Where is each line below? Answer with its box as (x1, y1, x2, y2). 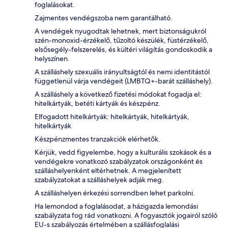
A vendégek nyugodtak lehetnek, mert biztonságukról (35, 26, 206, 36)
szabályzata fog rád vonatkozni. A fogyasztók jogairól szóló (35, 211, 217, 220)
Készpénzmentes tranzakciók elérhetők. (35, 134, 160, 144)
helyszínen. (35, 54, 70, 64)
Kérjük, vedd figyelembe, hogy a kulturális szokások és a (35, 148, 211, 157)
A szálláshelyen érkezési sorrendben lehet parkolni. (35, 188, 195, 198)
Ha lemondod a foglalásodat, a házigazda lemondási (35, 202, 198, 211)
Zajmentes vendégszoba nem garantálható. (35, 13, 173, 23)
